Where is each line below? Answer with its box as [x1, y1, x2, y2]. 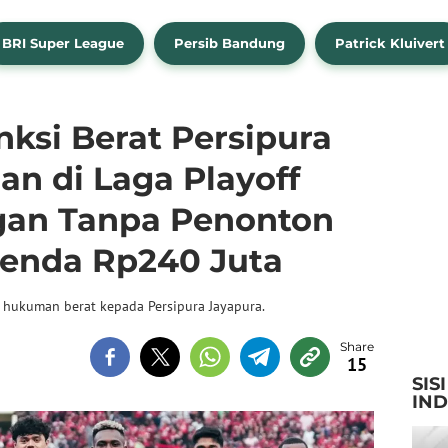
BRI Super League [2, 35, 124, 52]
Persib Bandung [174, 35, 285, 52]
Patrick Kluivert [335, 35, 445, 52]
